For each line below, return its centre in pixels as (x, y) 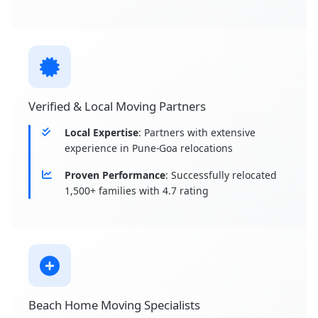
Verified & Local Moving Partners (117, 106)
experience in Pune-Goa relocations (149, 148)
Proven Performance (115, 175)
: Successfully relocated (221, 175)
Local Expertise (102, 133)
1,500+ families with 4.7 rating (137, 191)
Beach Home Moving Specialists (114, 305)
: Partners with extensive (197, 133)
